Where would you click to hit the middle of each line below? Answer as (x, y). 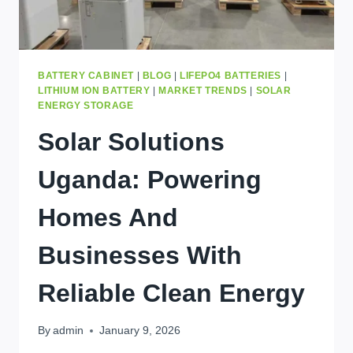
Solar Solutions (131, 141)
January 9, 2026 (140, 331)
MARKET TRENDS (203, 90)
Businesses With (140, 255)
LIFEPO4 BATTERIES (230, 75)
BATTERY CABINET (86, 75)
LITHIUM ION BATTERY (94, 90)
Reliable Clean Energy (171, 293)
